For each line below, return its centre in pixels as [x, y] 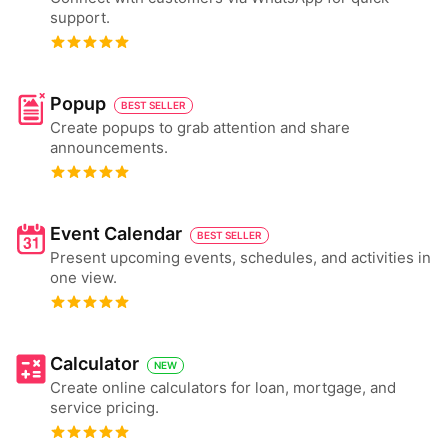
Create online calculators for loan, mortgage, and [223, 387]
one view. [83, 277]
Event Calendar [116, 233]
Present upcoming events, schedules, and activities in [240, 257]
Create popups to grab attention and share [200, 127]
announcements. [109, 147]
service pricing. [104, 407]
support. [80, 17]
